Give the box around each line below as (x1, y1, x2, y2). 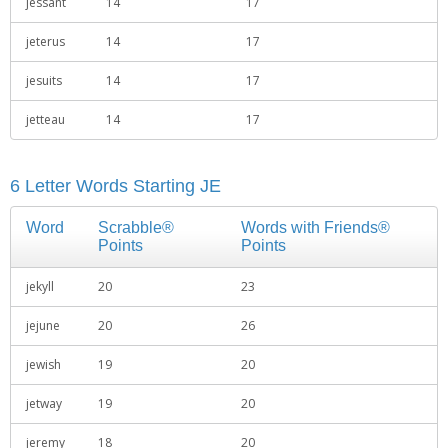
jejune (26, 317, 60, 334)
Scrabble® (98, 219, 174, 236)
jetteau (26, 111, 65, 128)
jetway (26, 395, 62, 412)
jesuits (26, 72, 62, 89)
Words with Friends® (241, 219, 390, 236)
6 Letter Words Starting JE (10, 176, 221, 196)
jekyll (26, 278, 54, 295)
